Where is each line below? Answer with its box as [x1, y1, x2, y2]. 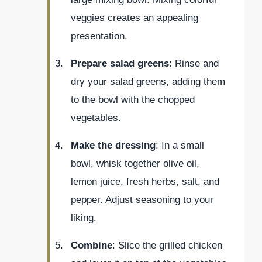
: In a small [156, 140, 204, 151]
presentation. [71, 30, 127, 42]
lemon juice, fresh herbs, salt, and [71, 176, 219, 188]
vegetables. [71, 112, 121, 124]
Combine [71, 240, 112, 251]
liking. [71, 212, 96, 224]
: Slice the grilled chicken [112, 240, 222, 251]
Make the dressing [71, 140, 156, 151]
